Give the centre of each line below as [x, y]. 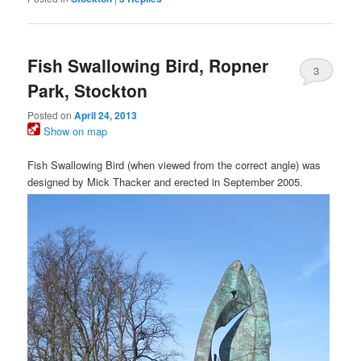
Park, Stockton [88, 90]
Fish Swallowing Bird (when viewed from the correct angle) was [174, 165]
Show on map [74, 131]
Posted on [51, 114]
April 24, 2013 [106, 115]
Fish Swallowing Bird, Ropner [148, 65]
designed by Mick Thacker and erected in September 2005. [166, 182]
